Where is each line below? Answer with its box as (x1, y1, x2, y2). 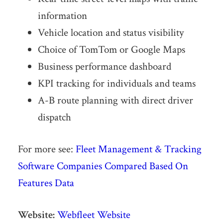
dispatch (37, 111, 71, 124)
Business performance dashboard (37, 60, 171, 74)
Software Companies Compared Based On (17, 159, 188, 173)
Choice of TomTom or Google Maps (37, 43, 185, 57)
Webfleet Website (57, 208, 130, 222)
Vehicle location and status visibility (37, 26, 184, 40)
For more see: (17, 142, 76, 156)
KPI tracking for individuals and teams (37, 77, 196, 91)
